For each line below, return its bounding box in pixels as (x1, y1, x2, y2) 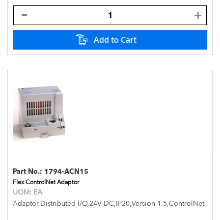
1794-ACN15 (44, 167, 88, 175)
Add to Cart (93, 34, 137, 45)
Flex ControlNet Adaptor (13, 179, 79, 186)
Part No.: (13, 167, 44, 175)
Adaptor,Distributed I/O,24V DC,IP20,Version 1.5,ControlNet (13, 199, 204, 207)
